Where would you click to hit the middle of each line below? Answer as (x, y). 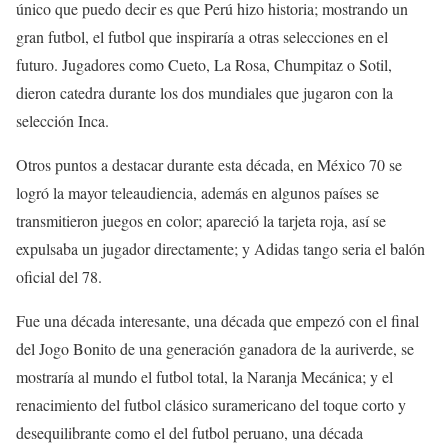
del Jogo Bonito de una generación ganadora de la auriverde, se (215, 348)
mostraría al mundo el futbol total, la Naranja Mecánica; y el (204, 376)
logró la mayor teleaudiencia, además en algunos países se (197, 192)
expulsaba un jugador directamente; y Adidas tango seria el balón (220, 248)
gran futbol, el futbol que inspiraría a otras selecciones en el (202, 36)
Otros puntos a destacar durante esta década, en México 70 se (209, 164)
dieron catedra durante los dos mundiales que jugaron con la (204, 92)
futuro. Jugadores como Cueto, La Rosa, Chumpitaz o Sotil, (204, 64)
